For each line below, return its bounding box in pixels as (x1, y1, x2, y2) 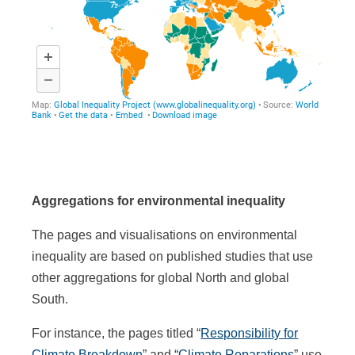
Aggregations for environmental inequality (32, 193, 286, 208)
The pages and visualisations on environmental (32, 227, 298, 242)
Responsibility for (200, 326, 299, 340)
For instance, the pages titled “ (32, 326, 201, 340)
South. (32, 292, 69, 306)
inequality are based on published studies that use (32, 249, 314, 263)
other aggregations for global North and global (32, 270, 290, 284)
